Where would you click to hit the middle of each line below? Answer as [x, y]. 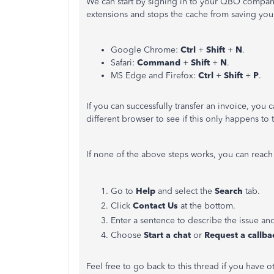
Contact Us [155, 206]
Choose [126, 235]
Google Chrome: [146, 50]
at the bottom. [208, 206]
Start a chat [168, 235]
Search [229, 191]
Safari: [124, 63]
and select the [185, 191]
